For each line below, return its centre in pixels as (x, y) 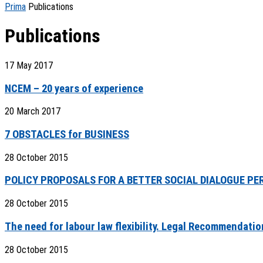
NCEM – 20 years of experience (74, 88)
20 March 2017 (33, 112)
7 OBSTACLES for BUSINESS (67, 135)
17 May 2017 (29, 65)
